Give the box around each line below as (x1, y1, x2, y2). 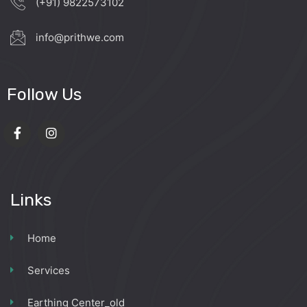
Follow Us (7, 84, 82, 104)
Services (27, 263, 70, 277)
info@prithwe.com (36, 31, 124, 45)
